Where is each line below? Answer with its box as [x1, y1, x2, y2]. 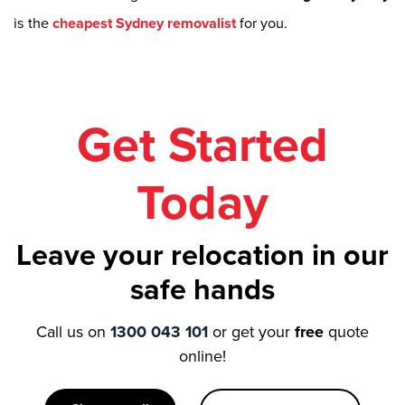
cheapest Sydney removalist [52, 14, 236, 33]
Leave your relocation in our [16, 237, 389, 273]
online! [179, 346, 226, 367]
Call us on [36, 322, 110, 343]
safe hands [130, 271, 275, 307]
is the [14, 14, 52, 33]
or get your [208, 322, 295, 343]
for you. [236, 14, 287, 33]
